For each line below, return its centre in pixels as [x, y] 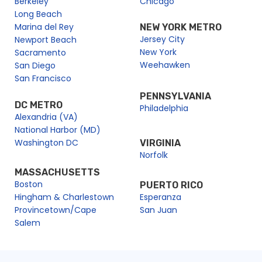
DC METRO [39, 105]
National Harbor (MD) [58, 130]
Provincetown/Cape [56, 210]
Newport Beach [46, 40]
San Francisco [43, 79]
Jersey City [162, 39]
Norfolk [154, 155]
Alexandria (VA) [46, 117]
